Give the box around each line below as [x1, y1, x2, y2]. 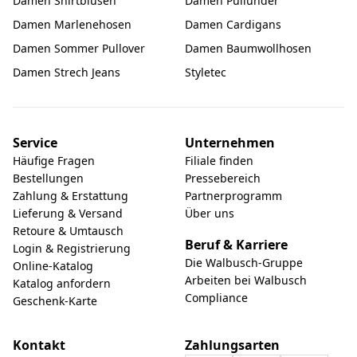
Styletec [185, 65, 226, 80]
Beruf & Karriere [185, 236, 288, 253]
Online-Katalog [13, 258, 93, 273]
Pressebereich [185, 171, 261, 186]
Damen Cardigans [185, 17, 281, 32]
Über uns [185, 206, 234, 221]
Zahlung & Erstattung [13, 188, 128, 203]
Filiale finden [185, 153, 253, 168]
